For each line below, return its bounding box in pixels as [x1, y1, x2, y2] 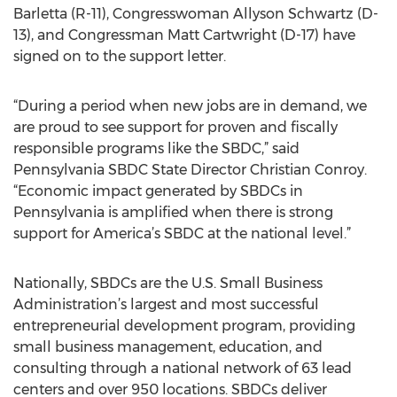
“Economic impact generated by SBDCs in [13, 183, 303, 199]
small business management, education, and [13, 339, 323, 355]
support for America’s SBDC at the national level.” [13, 225, 365, 242]
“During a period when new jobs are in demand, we [13, 97, 367, 114]
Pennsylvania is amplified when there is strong [13, 204, 333, 221]
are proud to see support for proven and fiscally [13, 119, 338, 136]
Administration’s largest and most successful [13, 296, 319, 313]
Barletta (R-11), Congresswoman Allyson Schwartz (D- [13, 5, 378, 22]
